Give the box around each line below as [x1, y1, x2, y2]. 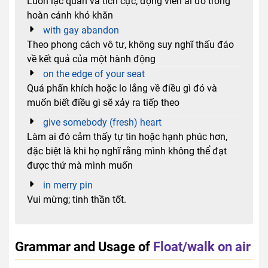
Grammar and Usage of [15, 238, 150, 254]
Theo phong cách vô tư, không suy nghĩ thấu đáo [27, 38, 234, 50]
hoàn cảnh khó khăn [27, 9, 113, 21]
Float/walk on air [153, 238, 251, 254]
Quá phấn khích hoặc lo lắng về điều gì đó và [27, 82, 217, 94]
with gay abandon [43, 24, 119, 36]
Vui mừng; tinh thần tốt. [27, 193, 126, 205]
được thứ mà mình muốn [27, 159, 133, 171]
